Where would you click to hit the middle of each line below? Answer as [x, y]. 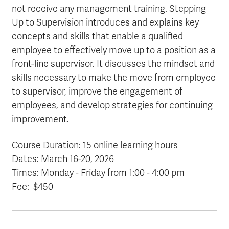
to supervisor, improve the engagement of [97, 91]
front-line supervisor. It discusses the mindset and [113, 64]
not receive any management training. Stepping [109, 9]
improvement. [40, 119]
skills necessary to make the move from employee [114, 78]
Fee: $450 [32, 187]
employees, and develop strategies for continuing [112, 105]
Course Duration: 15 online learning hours [95, 145]
